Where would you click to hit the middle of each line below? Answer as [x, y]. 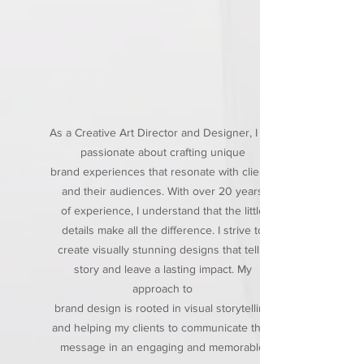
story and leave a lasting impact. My [162, 269]
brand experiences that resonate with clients [162, 171]
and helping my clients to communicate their [162, 327]
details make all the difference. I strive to [162, 230]
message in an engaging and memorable [162, 347]
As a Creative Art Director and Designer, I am [162, 132]
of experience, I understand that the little [162, 210]
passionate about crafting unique [162, 152]
